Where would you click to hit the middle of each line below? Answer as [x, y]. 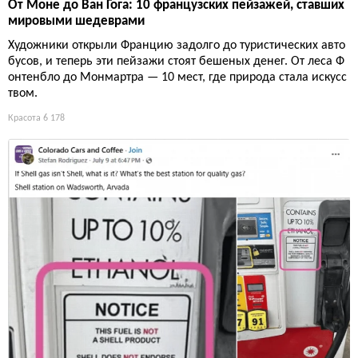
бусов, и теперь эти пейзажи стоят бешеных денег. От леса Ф [176, 62]
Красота [24, 119]
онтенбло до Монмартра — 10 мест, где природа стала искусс [177, 78]
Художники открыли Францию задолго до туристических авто [177, 46]
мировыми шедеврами [76, 22]
